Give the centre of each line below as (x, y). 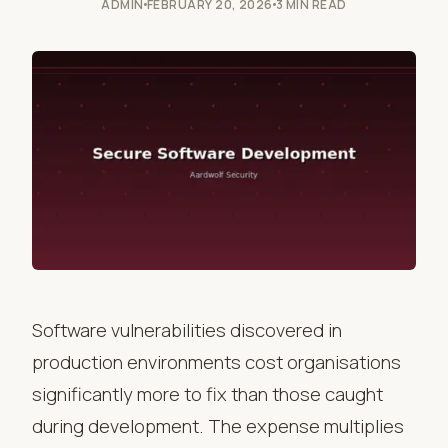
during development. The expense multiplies (218, 426)
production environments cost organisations (216, 362)
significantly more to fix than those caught (207, 394)
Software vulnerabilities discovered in (187, 330)
